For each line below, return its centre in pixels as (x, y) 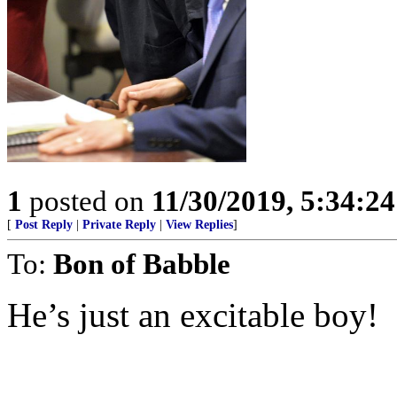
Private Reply (119, 225)
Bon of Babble (142, 264)
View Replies (199, 225)
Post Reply (44, 225)
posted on (87, 201)
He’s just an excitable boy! (193, 315)
